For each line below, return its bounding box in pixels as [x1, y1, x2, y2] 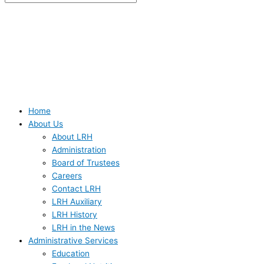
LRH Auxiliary [52, 196, 102, 206]
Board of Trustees [52, 157, 120, 167]
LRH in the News [52, 222, 115, 232]
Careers [52, 170, 82, 180]
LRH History [52, 209, 97, 219]
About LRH [52, 131, 93, 141]
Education [52, 248, 90, 258]
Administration [52, 144, 106, 154]
